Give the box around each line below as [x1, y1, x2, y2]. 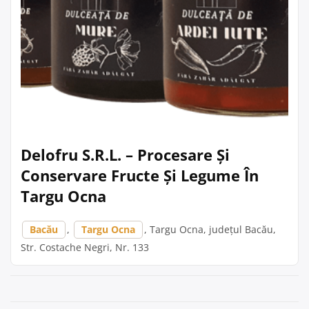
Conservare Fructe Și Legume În [21, 165, 259, 186]
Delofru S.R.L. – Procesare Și [21, 144, 230, 165]
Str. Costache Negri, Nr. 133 [21, 241, 149, 254]
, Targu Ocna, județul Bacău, [144, 223, 276, 236]
